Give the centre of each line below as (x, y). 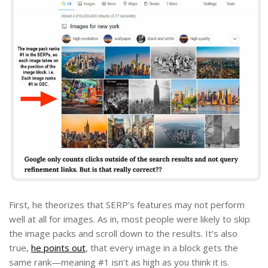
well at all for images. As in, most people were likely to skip (130, 219)
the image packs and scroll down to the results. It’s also (123, 234)
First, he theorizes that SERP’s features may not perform (127, 205)
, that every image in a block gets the (162, 248)
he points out (58, 248)
